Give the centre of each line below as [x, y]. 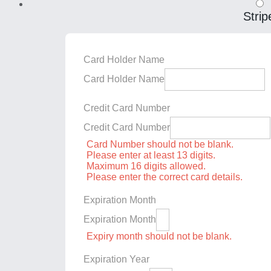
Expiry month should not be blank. [159, 236]
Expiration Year [116, 259]
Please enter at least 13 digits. [151, 155]
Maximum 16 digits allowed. [146, 166]
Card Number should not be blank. [160, 144]
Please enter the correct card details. [165, 177]
